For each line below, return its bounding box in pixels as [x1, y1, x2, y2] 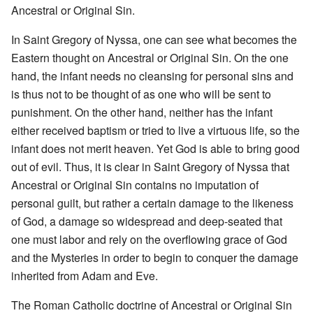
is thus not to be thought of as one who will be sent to [11, 85, 271, 102]
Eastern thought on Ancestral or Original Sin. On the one [11, 49, 289, 66]
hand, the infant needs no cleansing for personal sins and [11, 67, 293, 84]
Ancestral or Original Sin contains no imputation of [11, 176, 259, 193]
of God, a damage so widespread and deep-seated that [11, 212, 282, 229]
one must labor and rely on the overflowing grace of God [11, 231, 287, 247]
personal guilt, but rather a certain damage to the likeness [11, 194, 293, 211]
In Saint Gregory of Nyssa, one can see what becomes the [11, 31, 297, 48]
